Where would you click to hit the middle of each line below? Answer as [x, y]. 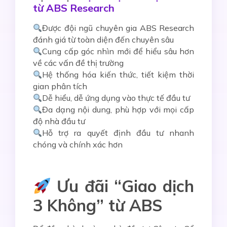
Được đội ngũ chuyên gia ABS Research [118, 28]
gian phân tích [60, 86]
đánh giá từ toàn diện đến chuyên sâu [103, 40]
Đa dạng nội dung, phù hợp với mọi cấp [118, 110]
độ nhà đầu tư [59, 121]
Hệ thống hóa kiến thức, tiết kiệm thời [118, 75]
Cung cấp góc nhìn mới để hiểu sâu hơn [118, 51]
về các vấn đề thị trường [78, 63]
